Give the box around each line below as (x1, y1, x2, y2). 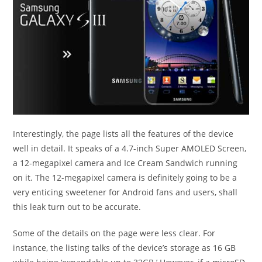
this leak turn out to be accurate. (13, 201, 142, 212)
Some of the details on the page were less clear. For (13, 227, 216, 239)
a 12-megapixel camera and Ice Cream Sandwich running (13, 157, 238, 168)
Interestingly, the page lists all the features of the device (13, 128, 234, 139)
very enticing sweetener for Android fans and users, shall (13, 187, 238, 198)
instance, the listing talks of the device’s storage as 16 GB (13, 242, 236, 253)
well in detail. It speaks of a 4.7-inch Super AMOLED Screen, (13, 143, 247, 154)
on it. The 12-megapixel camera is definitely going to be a (13, 172, 237, 183)
